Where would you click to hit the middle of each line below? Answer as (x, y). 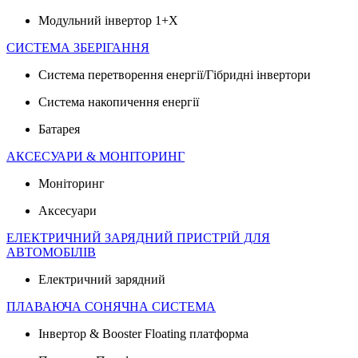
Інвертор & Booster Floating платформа (143, 334)
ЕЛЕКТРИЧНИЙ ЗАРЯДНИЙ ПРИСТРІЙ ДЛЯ (138, 238)
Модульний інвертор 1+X (108, 20)
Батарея (59, 129)
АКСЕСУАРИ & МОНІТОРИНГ (95, 156)
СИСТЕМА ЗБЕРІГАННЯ (78, 48)
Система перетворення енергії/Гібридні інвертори (175, 75)
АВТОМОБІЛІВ (51, 252)
